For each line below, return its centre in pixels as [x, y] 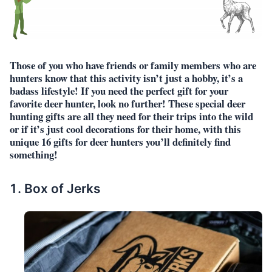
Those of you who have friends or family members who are [133, 65]
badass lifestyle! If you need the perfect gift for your [119, 90]
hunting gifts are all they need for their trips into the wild [131, 116]
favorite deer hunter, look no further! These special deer [127, 103]
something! [34, 154]
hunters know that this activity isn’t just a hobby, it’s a [126, 78]
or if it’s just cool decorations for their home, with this [125, 129]
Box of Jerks [62, 188]
